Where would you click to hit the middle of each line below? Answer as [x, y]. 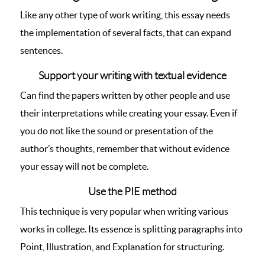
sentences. [42, 50]
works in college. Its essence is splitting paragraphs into [131, 229]
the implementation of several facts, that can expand [126, 33]
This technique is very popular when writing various [124, 211]
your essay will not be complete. [84, 166]
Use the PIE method [132, 192]
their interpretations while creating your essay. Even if [129, 113]
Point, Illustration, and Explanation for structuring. [122, 247]
